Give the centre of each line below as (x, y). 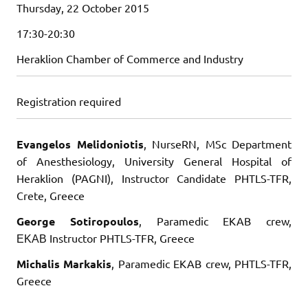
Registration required (69, 101)
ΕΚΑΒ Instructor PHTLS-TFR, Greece (106, 238)
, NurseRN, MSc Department (217, 143)
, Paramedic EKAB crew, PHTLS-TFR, (202, 263)
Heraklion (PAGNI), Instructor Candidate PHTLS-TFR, (154, 178)
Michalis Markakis (64, 263)
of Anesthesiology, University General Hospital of (154, 161)
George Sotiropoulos (78, 221)
